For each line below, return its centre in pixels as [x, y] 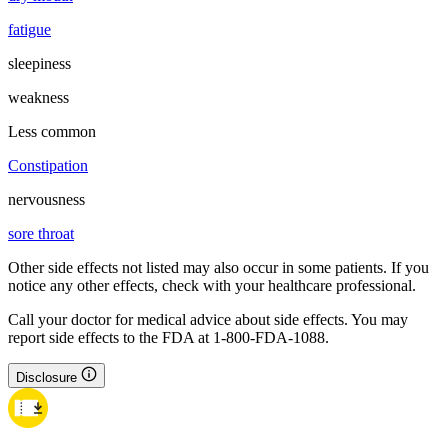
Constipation [48, 166]
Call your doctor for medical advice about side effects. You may [208, 320]
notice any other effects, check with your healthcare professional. [212, 286]
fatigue [29, 30]
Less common [52, 132]
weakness [38, 98]
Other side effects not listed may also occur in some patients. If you [218, 268]
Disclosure [46, 378]
